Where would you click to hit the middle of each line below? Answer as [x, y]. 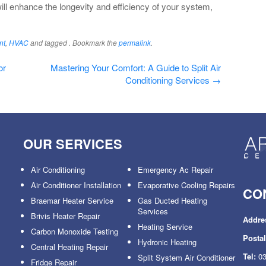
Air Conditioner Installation [76, 185]
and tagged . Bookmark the [74, 43]
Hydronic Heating [167, 242]
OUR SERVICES [73, 143]
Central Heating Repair [69, 246]
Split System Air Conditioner [186, 257]
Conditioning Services [168, 80]
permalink [135, 43]
